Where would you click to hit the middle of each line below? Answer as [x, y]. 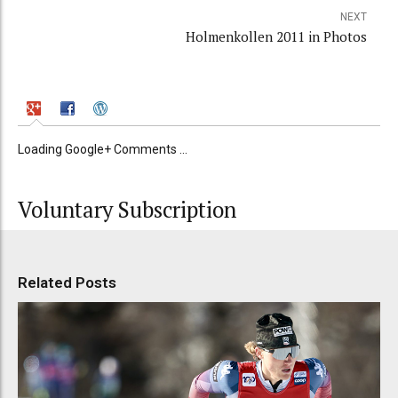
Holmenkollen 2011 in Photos [276, 36]
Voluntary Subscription [127, 209]
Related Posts [67, 282]
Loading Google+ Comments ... [103, 149]
